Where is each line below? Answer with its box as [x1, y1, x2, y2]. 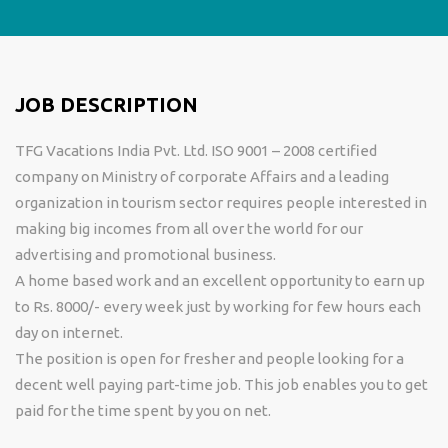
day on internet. [15, 324, 123, 341]
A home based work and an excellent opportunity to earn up [15, 272, 425, 289]
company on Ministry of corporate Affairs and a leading [15, 168, 389, 185]
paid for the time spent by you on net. [15, 402, 271, 419]
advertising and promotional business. [15, 246, 276, 263]
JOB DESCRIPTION [15, 93, 198, 116]
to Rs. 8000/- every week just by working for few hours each [15, 298, 421, 315]
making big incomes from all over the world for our [15, 220, 363, 237]
